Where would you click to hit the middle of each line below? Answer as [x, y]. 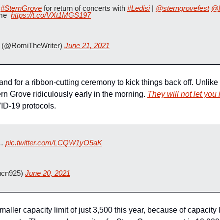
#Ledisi [138, 8]
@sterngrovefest [182, 8]
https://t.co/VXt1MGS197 [51, 15]
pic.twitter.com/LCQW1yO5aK [54, 143]
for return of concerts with [84, 8]
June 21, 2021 [87, 45]
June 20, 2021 [48, 173]
